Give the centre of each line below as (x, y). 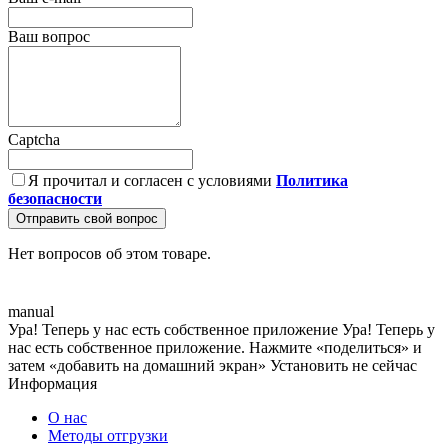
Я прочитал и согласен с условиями (152, 180)
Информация (52, 383)
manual (31, 311)
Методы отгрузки (108, 435)
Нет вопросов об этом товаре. (109, 253)
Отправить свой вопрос (87, 218)
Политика (312, 180)
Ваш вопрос (49, 36)
